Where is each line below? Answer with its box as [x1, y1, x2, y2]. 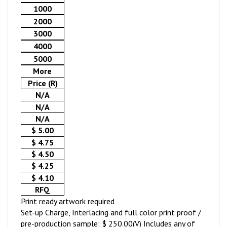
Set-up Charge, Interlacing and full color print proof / [21, 207, 201, 217]
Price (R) [27, 78, 58, 88]
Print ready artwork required [21, 196, 115, 206]
